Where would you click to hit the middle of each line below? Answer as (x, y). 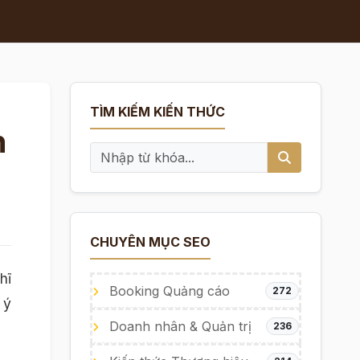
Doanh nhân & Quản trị (178, 326)
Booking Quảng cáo (167, 291)
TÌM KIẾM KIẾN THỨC (157, 112)
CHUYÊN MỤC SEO (150, 242)
